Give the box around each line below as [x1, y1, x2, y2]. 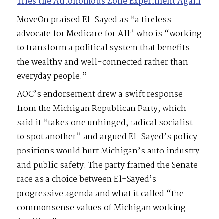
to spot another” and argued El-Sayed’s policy [17, 131, 197, 144]
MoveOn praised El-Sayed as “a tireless [17, 13, 172, 27]
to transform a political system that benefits [17, 42, 190, 55]
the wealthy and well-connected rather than [17, 56, 189, 69]
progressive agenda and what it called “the [17, 187, 184, 201]
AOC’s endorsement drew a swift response [17, 88, 183, 102]
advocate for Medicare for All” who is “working [17, 27, 202, 41]
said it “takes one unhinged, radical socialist [17, 116, 193, 130]
